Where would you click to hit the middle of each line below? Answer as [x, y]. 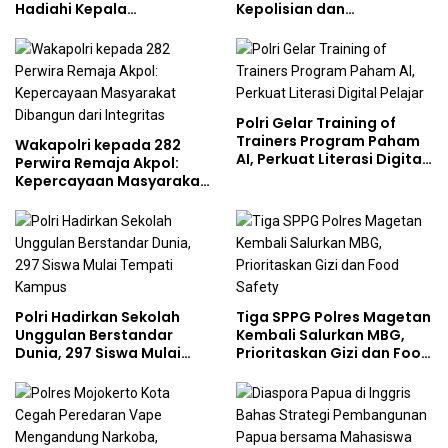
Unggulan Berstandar [94, 335]
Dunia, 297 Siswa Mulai [98, 353]
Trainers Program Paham [328, 141]
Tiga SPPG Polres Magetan [333, 317]
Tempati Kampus [78, 371]
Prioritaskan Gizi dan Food [333, 353]
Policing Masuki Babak [318, 45]
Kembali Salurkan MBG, [320, 335]
